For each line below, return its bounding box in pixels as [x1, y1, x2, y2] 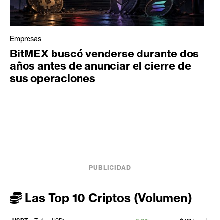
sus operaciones [10, 71, 95, 85]
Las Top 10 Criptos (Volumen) [22, 190, 192, 205]
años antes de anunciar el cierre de [10, 58, 191, 73]
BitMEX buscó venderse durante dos [10, 46, 199, 60]
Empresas [10, 34, 41, 43]
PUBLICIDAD [89, 164, 131, 171]
